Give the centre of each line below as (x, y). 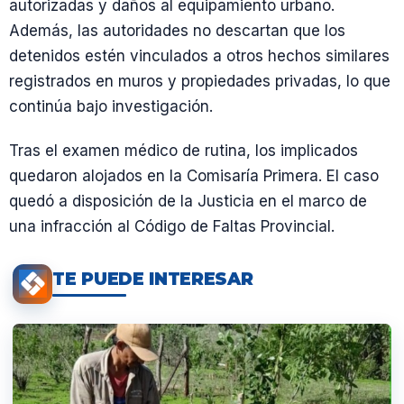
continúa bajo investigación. (111, 106)
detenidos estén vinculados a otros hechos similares (199, 55)
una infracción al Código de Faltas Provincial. (172, 226)
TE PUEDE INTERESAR (153, 280)
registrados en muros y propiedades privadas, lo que (200, 81)
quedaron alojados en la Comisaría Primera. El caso (194, 175)
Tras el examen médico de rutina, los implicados (184, 150)
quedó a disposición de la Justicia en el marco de (188, 201)
